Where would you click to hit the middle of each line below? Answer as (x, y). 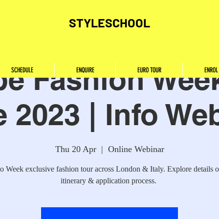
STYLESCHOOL (109, 22)
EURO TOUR (149, 70)
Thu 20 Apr (76, 149)
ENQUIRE (85, 70)
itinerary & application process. (109, 181)
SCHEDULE (22, 70)
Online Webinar (136, 149)
